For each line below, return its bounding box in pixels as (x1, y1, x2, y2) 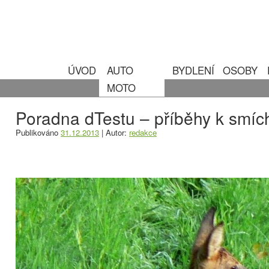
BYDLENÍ (172, 63, 214, 77)
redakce (129, 127, 157, 138)
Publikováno (16, 127, 58, 138)
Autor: (106, 127, 127, 138)
